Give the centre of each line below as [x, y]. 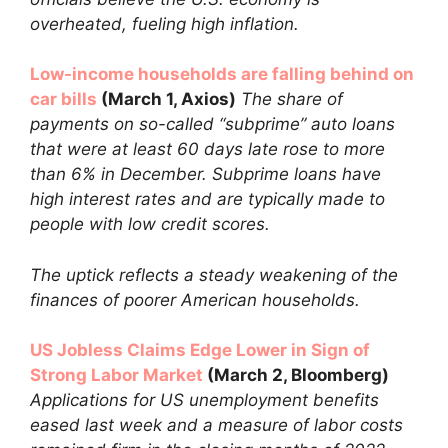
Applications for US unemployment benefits [204, 400]
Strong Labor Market [116, 375]
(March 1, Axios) [166, 99]
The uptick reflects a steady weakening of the [214, 274]
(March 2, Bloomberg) [296, 375]
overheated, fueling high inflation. [164, 23]
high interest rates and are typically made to [207, 199]
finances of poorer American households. [195, 299]
